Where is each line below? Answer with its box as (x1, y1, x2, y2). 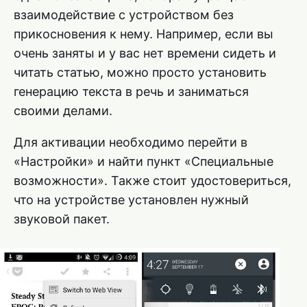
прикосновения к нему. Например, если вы (14, 26, 273, 41)
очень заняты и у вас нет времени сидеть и (14, 45, 276, 60)
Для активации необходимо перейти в (14, 134, 247, 149)
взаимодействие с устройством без (14, 7, 234, 22)
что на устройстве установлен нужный (14, 192, 249, 207)
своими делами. (14, 103, 112, 118)
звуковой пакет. (14, 211, 110, 226)
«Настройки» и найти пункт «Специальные (14, 153, 273, 169)
